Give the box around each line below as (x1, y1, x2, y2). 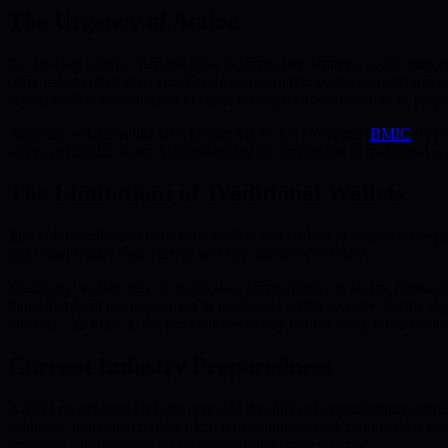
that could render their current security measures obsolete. (8, 245, 369, 263)
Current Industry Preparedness (8, 353, 331, 380)
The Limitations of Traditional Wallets (8, 180, 404, 207)
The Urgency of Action (8, 7, 240, 34)
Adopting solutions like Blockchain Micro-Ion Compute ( (8, 124, 370, 142)
